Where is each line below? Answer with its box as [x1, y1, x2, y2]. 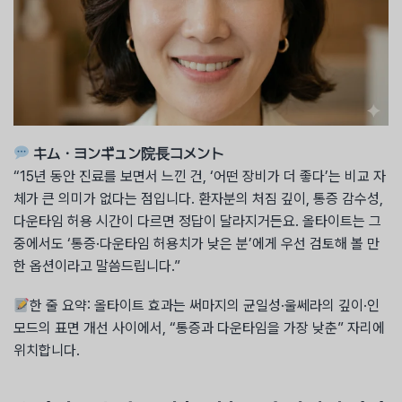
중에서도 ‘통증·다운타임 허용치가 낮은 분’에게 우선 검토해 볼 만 [13, 234, 380, 252]
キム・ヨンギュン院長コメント [33, 144, 224, 162]
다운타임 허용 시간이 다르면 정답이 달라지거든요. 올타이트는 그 [13, 212, 381, 230]
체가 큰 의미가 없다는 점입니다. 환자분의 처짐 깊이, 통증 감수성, [13, 189, 383, 207]
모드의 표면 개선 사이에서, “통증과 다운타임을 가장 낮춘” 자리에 [13, 319, 385, 337]
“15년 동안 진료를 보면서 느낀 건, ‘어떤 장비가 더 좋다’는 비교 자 [13, 167, 386, 185]
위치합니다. [13, 342, 80, 360]
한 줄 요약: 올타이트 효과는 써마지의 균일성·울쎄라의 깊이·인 [30, 297, 380, 315]
